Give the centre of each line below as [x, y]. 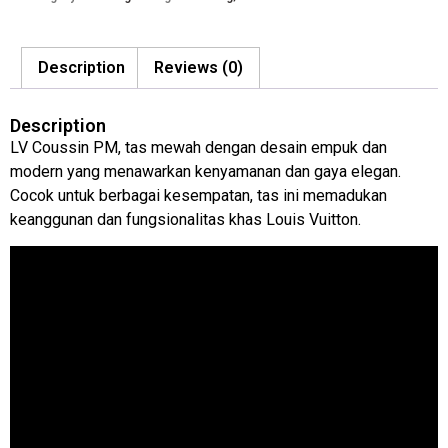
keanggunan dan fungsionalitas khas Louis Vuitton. [185, 219]
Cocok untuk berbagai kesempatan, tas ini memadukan [198, 195]
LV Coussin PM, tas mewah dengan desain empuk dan [198, 147]
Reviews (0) [198, 67]
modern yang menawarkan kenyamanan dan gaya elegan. [205, 171]
